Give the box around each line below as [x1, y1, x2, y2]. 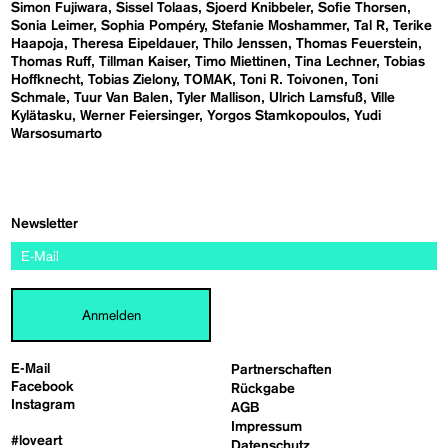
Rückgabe [231, 381, 296, 396]
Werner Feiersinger [80, 108, 200, 123]
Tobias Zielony [88, 72, 177, 87]
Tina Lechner [295, 54, 377, 69]
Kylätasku [11, 108, 73, 123]
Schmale [11, 90, 67, 105]
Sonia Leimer [11, 18, 94, 33]
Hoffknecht [11, 72, 81, 87]
